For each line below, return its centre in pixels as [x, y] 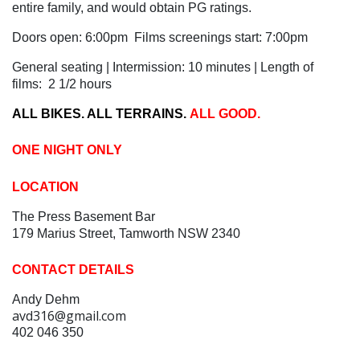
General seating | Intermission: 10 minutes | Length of [163, 67]
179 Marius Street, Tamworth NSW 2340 [126, 234]
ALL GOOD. [225, 114]
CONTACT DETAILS [73, 270]
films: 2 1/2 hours [62, 84]
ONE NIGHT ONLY [67, 150]
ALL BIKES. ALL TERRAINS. [101, 114]
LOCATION [45, 187]
